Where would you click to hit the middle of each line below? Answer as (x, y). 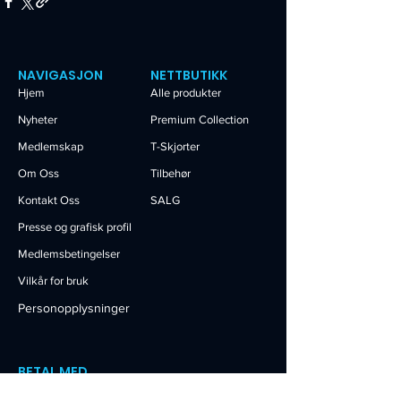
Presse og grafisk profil (75, 227)
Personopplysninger (74, 308)
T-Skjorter (175, 146)
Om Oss (38, 173)
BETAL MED (53, 371)
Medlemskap (51, 146)
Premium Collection (200, 119)
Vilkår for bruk (53, 281)
